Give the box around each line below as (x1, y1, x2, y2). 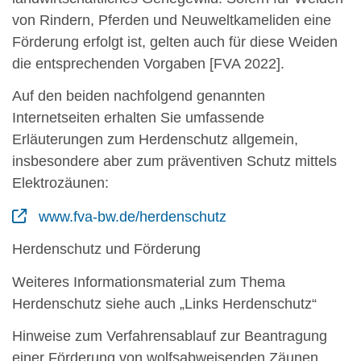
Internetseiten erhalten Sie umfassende (12, 110, 264, 127)
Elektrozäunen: (12, 175, 109, 192)
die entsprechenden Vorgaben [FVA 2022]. (12, 55, 284, 72)
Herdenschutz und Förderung (12, 241, 201, 258)
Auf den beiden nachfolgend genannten (12, 88, 265, 105)
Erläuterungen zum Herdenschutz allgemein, (12, 131, 298, 148)
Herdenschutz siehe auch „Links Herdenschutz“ (12, 295, 317, 312)
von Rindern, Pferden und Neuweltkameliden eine (12, 11, 331, 28)
